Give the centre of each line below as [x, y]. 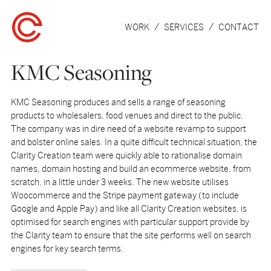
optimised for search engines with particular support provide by [130, 222]
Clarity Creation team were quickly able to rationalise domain [126, 155]
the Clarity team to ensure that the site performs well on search [131, 235]
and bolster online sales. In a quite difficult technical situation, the [134, 142]
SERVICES [184, 27]
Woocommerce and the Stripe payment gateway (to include [125, 195]
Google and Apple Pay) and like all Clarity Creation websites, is [129, 209]
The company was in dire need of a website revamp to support [129, 129]
